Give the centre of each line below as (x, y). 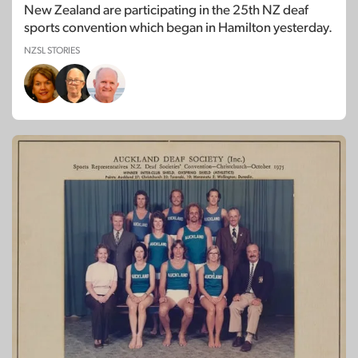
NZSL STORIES (52, 51)
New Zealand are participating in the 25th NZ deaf (166, 10)
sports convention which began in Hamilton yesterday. (178, 28)
